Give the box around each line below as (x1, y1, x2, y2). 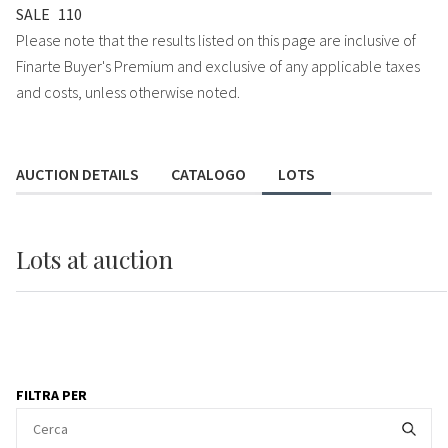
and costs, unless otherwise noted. (16, 81, 240, 102)
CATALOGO (171, 163, 246, 184)
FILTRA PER (16, 385, 87, 404)
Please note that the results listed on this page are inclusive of (16, 29, 416, 50)
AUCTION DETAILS (16, 163, 139, 184)
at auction (67, 242, 173, 275)
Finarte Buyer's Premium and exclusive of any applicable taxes (16, 55, 420, 76)
